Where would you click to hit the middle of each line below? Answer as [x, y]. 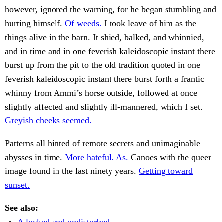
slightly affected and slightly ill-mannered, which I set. [104, 107]
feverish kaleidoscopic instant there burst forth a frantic [105, 79]
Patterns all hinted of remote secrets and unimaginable [103, 143]
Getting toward [166, 171]
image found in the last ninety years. [72, 171]
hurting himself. [35, 24]
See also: [22, 208]
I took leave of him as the [149, 24]
